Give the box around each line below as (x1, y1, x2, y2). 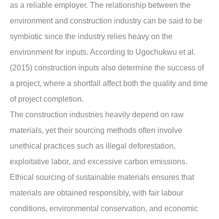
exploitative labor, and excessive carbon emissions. (10, 157, 187, 166)
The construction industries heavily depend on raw (10, 110, 184, 119)
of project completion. (10, 95, 84, 104)
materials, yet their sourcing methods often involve (10, 126, 182, 135)
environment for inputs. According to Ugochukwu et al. (10, 48, 196, 57)
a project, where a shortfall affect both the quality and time (10, 79, 208, 88)
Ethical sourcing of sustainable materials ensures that (10, 173, 194, 182)
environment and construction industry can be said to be (10, 17, 202, 25)
